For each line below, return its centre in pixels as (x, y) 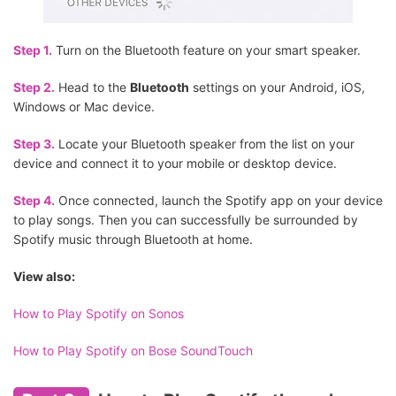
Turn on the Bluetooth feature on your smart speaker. (206, 50)
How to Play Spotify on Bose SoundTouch (133, 351)
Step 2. (34, 88)
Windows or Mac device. (84, 107)
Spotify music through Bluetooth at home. (133, 240)
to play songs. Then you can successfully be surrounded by (186, 220)
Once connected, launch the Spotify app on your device (219, 201)
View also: (44, 277)
